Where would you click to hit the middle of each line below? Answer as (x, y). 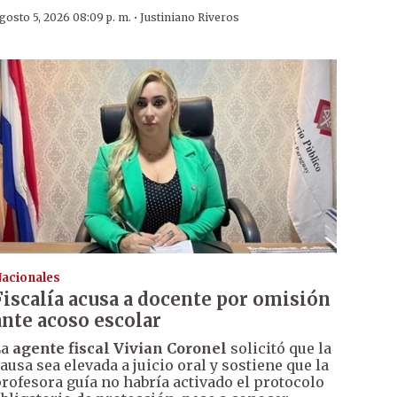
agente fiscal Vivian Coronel (119, 348)
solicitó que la (279, 348)
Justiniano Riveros (189, 18)
